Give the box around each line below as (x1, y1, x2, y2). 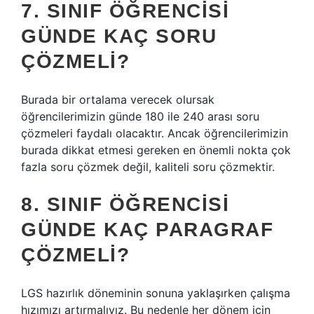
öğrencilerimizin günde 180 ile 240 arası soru (21, 109, 259, 123)
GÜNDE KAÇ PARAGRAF (21, 219, 273, 240)
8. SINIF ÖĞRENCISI (21, 193, 229, 215)
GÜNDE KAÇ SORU (21, 25, 217, 47)
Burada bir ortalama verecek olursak (21, 93, 214, 107)
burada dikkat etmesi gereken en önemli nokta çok (21, 143, 291, 157)
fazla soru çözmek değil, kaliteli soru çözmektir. (21, 160, 275, 174)
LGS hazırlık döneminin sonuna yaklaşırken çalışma (21, 286, 290, 300)
